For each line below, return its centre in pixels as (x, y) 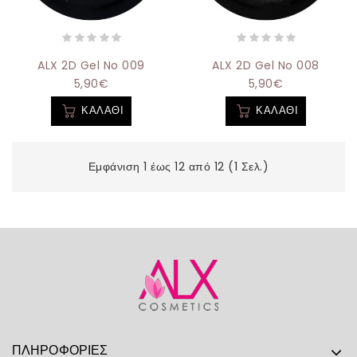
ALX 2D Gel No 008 (266, 66)
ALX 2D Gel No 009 (91, 66)
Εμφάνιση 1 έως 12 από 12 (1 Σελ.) (178, 167)
